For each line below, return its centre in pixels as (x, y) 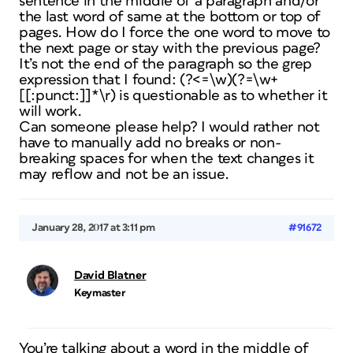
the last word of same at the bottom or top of (170, 17)
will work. (50, 111)
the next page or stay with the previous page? (170, 48)
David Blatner (110, 275)
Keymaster (100, 293)
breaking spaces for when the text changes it (167, 159)
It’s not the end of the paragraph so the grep (165, 64)
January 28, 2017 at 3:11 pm (93, 228)
